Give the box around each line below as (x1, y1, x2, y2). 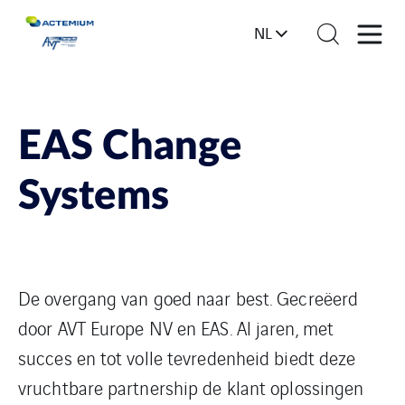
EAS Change (18, 127, 242, 167)
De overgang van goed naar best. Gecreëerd (18, 285, 359, 311)
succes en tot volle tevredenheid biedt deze (18, 344, 356, 371)
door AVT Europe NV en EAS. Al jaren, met (18, 315, 334, 341)
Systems (18, 176, 169, 217)
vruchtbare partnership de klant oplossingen (18, 374, 364, 400)
